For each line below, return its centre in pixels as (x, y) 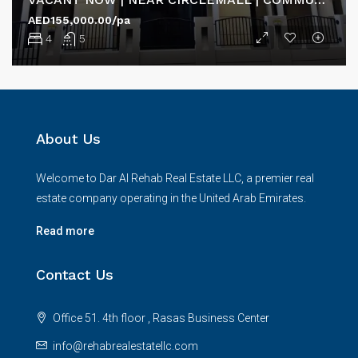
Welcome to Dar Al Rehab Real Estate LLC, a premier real (175, 178)
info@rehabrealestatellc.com (125, 346)
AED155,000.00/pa (79, 20)
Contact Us (75, 274)
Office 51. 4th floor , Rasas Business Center (160, 318)
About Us (68, 138)
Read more (65, 231)
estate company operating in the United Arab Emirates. (171, 198)
